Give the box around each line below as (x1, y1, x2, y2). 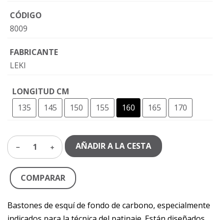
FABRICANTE (10, 47, 58, 57)
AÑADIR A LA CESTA (76, 140, 151, 151)
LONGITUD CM (12, 86, 69, 97)
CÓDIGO (10, 10, 42, 21)
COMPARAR (21, 172, 65, 183)
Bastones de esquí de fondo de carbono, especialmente (7, 200, 210, 211)
